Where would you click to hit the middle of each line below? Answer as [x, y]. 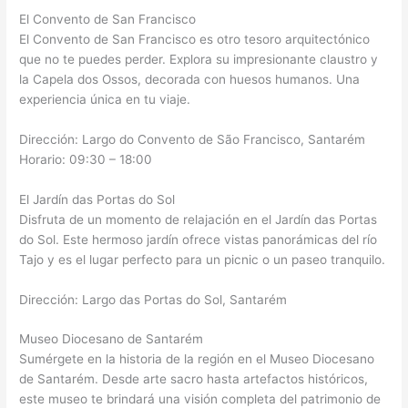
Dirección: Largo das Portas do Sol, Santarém [153, 299]
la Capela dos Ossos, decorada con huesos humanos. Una [190, 79]
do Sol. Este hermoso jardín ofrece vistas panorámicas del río [199, 239]
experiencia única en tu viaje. [105, 99]
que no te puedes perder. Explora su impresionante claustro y [199, 59]
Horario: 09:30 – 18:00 [86, 159]
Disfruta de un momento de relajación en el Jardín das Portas [199, 219]
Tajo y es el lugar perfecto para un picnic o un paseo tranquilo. [203, 259]
